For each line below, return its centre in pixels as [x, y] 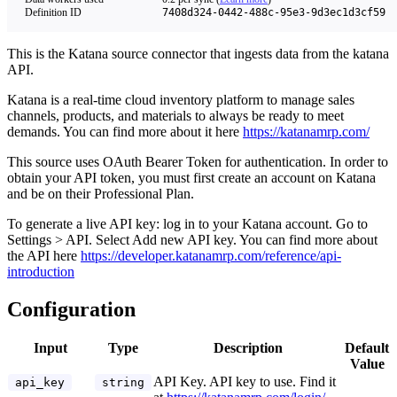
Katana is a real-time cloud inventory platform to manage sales [181, 100]
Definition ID [53, 12]
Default [367, 347]
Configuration [71, 309]
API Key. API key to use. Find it [245, 381]
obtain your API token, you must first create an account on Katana [191, 178]
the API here [44, 256]
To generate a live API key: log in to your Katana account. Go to [187, 224]
